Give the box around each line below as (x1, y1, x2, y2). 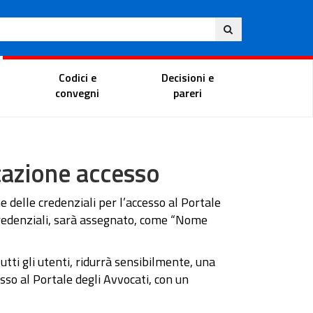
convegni (55, 84, 100, 101)
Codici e (58, 68, 96, 86)
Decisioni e (161, 68, 214, 86)
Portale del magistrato (46, 66, 171, 85)
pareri (173, 84, 202, 101)
